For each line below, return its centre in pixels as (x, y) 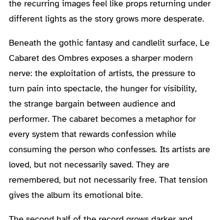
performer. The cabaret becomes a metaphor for (102, 119)
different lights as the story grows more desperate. (106, 18)
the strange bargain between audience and (92, 103)
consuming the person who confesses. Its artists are (109, 149)
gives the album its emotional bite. (76, 195)
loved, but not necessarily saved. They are (89, 164)
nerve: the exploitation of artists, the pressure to (102, 73)
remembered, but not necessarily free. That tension (108, 179)
